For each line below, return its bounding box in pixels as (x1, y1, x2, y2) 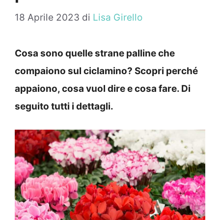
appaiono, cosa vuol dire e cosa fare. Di (15, 83, 191, 95)
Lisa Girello (93, 12, 142, 24)
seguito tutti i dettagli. (15, 101, 113, 112)
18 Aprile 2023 (15, 12, 80, 24)
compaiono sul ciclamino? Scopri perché (15, 65, 198, 77)
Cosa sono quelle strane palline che (15, 48, 175, 59)
